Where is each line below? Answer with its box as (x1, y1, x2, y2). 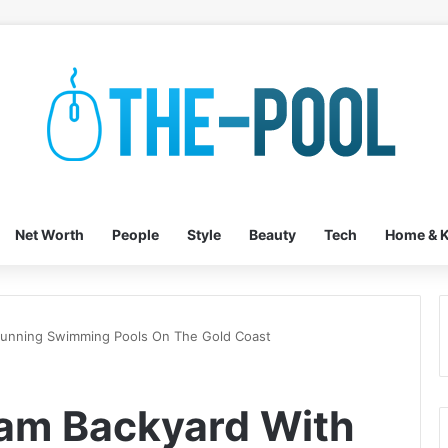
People (111, 226, 159, 243)
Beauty (248, 226, 296, 243)
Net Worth (14, 226, 84, 243)
